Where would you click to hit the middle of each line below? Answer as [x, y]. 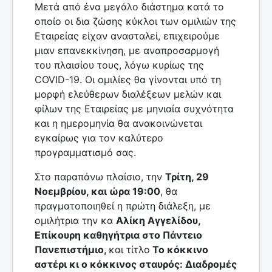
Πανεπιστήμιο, [72, 249]
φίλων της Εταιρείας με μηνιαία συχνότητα [134, 108]
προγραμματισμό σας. [85, 152]
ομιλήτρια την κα [75, 220]
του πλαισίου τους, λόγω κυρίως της [119, 65]
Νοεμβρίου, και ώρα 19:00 [97, 191]
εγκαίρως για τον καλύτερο [99, 138]
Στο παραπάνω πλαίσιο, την [100, 176]
